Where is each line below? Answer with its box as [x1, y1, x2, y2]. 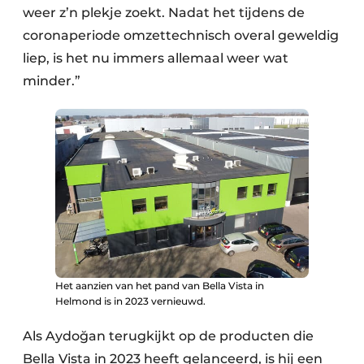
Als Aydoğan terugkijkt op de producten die [23, 327, 314, 344]
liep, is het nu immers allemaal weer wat [23, 50, 288, 66]
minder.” [23, 73, 84, 89]
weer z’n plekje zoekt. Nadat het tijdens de [23, 5, 305, 20]
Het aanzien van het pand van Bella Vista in [55, 279, 264, 292]
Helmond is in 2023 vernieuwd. [55, 294, 206, 307]
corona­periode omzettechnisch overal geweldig [23, 28, 339, 43]
